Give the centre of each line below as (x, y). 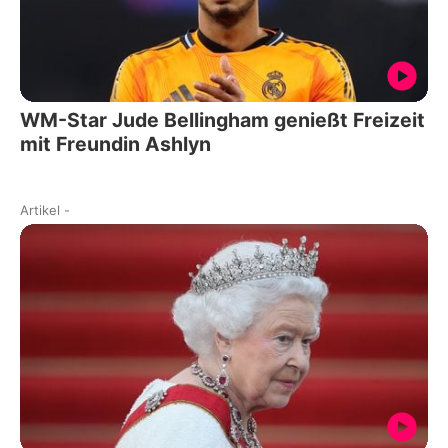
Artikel (40, 209)
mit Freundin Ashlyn (115, 143)
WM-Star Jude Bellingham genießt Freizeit (222, 119)
